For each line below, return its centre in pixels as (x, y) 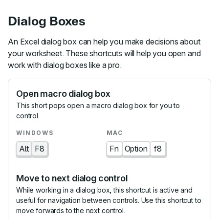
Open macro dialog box (63, 94)
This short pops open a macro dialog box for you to (98, 105)
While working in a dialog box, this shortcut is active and (104, 190)
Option (136, 149)
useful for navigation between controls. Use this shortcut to (109, 200)
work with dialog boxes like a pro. (65, 65)
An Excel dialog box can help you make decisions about (104, 42)
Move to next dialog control (72, 178)
